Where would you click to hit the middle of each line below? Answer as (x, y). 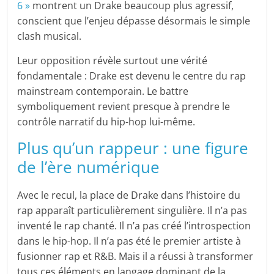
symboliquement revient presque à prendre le (124, 107)
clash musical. (50, 36)
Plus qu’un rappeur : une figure (133, 148)
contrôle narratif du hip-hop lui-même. (106, 122)
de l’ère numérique (89, 167)
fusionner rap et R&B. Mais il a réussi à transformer (135, 257)
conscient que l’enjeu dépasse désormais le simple (134, 21)
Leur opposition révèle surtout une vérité (113, 61)
